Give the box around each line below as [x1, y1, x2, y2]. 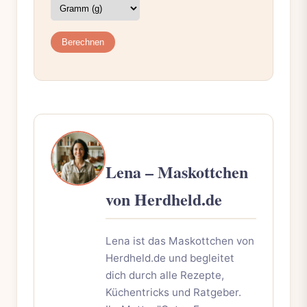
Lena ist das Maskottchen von [106, 234, 254, 247]
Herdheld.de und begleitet [106, 251, 234, 265]
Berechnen [62, 37, 104, 48]
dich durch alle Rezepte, [106, 268, 224, 282]
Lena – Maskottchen [106, 160, 248, 184]
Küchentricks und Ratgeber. [106, 285, 241, 299]
